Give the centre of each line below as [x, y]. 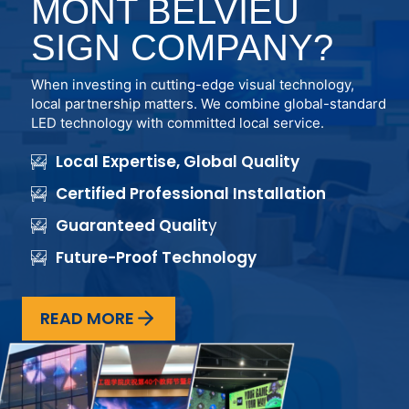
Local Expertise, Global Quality [178, 162]
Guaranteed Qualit [132, 226]
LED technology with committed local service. [178, 122]
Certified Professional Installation [191, 194]
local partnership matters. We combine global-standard [209, 103]
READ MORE [87, 318]
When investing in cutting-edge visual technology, [193, 84]
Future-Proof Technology [156, 258]
